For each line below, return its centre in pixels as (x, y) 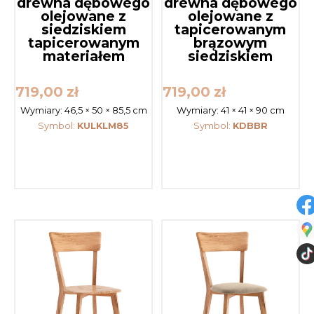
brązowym (231, 42)
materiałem (83, 56)
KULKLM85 (103, 125)
